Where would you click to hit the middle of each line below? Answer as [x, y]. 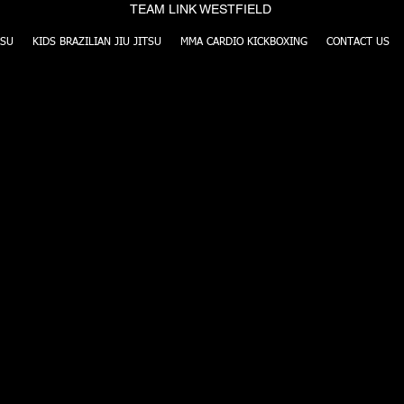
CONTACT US [358, 42]
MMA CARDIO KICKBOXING [244, 42]
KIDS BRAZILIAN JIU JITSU [97, 42]
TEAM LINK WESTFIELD [200, 9]
